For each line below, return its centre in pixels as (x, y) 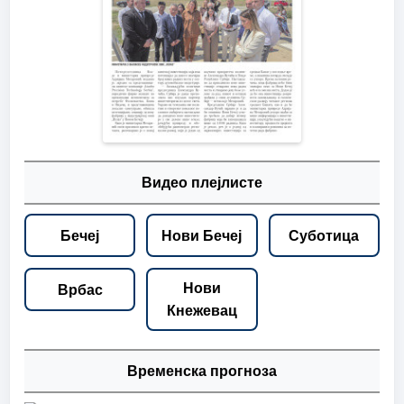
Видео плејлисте (202, 183)
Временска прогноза (202, 372)
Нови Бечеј (202, 235)
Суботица (324, 235)
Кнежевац (202, 311)
